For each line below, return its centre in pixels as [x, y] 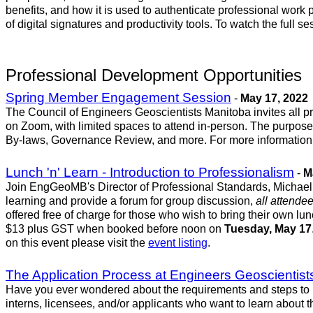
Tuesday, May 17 [268, 229]
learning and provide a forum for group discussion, [131, 201]
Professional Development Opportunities [154, 75]
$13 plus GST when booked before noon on [115, 229]
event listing [178, 243]
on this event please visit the [77, 243]
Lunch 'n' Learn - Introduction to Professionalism [150, 173]
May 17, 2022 [274, 99]
